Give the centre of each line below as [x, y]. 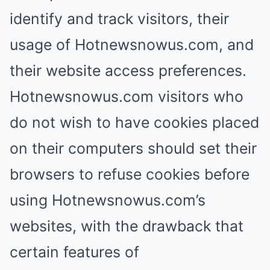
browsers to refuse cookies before [130, 174]
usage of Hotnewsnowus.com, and [132, 45]
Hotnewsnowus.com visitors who [127, 96]
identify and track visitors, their [119, 19]
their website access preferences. [128, 71]
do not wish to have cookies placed [134, 122]
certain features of [74, 252]
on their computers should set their [133, 148]
